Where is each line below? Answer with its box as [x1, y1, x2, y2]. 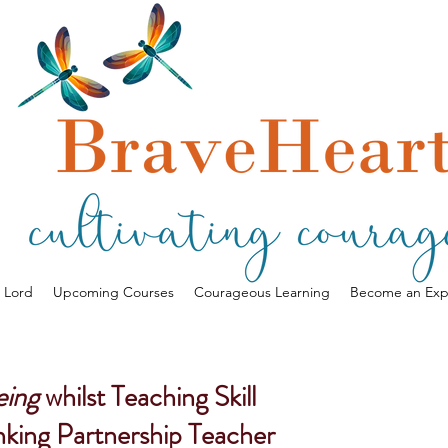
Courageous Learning [194, 283, 330, 301]
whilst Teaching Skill [39, 377, 256, 417]
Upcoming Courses [53, 283, 174, 301]
